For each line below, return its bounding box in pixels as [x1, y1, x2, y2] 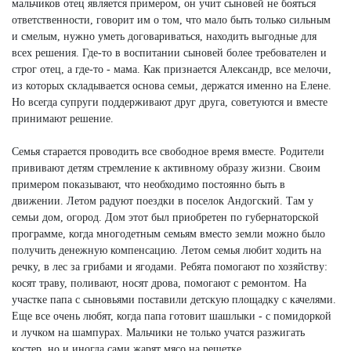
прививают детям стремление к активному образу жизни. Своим [12, 162, 320, 175]
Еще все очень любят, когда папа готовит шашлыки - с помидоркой [12, 310, 331, 323]
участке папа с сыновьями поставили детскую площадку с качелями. [12, 294, 336, 306]
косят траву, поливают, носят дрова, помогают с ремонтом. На [12, 277, 306, 290]
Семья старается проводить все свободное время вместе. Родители [12, 146, 324, 158]
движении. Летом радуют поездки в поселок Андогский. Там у [12, 195, 313, 208]
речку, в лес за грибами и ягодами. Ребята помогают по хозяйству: [12, 261, 327, 273]
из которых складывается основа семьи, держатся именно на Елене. [12, 80, 331, 92]
